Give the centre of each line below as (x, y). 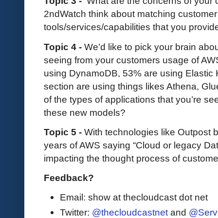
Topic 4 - (64, 46)
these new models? (85, 112)
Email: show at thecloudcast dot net (134, 197)
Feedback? (69, 178)
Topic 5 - (64, 132)
